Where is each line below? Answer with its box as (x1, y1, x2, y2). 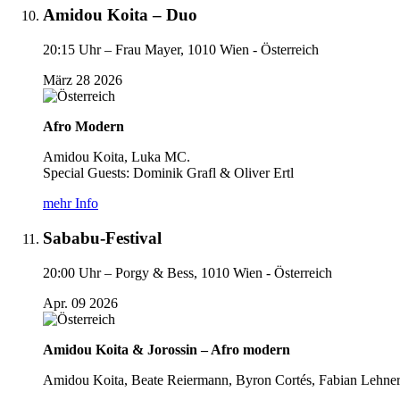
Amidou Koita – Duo (43, 5, 197, 25)
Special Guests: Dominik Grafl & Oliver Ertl (43, 165, 294, 181)
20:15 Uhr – (43, 42, 112, 58)
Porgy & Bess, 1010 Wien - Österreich (115, 264, 332, 280)
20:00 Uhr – (43, 264, 112, 280)
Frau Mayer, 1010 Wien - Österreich (115, 42, 319, 58)
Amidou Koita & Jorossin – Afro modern (43, 341, 290, 357)
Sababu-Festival (43, 228, 162, 247)
